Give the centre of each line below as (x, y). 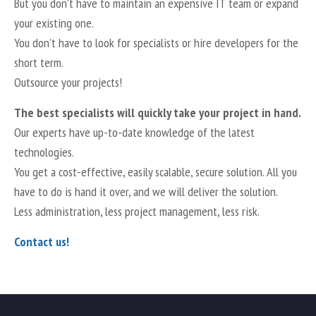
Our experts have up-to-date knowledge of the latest (134, 133)
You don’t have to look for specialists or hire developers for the (156, 43)
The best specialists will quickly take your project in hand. (158, 113)
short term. (39, 63)
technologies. (44, 152)
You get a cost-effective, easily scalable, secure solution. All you (156, 172)
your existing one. (54, 23)
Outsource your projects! (68, 83)
